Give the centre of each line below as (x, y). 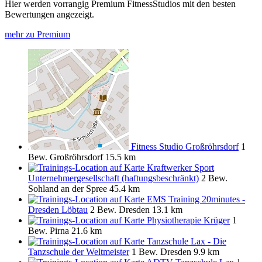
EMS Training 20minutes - (196, 199)
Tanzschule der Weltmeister (79, 252)
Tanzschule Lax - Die (187, 242)
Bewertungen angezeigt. (49, 15)
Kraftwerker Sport (180, 168)
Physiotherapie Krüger (188, 220)
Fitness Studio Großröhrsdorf (185, 147)
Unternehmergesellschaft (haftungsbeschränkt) (113, 178)
